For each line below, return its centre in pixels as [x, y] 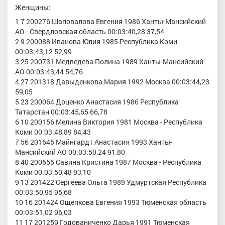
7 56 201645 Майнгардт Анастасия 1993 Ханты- [94, 142]
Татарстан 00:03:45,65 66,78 [61, 111]
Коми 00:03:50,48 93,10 [53, 172]
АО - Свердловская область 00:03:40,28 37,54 [90, 31]
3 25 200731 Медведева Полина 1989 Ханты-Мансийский [109, 61]
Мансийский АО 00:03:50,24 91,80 [70, 152]
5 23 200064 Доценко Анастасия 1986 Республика [97, 101]
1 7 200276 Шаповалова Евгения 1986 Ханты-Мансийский [110, 21]
